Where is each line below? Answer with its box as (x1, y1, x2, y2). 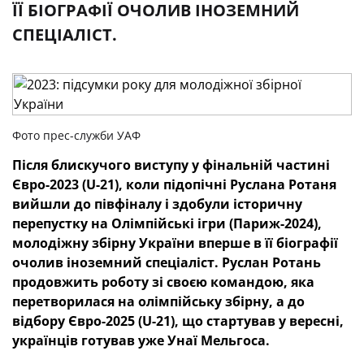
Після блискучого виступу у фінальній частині (12, 156, 330, 174)
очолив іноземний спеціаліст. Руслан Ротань (12, 253, 321, 271)
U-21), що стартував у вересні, (142, 312, 344, 330)
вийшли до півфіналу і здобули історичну (12, 195, 302, 213)
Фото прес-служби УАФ (12, 128, 141, 143)
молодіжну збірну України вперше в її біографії (12, 234, 338, 252)
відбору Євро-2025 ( (12, 312, 142, 330)
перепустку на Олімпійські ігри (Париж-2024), (12, 214, 322, 232)
